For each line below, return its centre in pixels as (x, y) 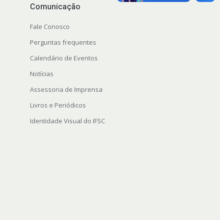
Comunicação (55, 7)
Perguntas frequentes (63, 42)
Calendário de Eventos (64, 58)
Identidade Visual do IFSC (67, 121)
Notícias (41, 74)
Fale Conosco (50, 27)
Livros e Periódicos (58, 105)
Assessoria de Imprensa (66, 90)
